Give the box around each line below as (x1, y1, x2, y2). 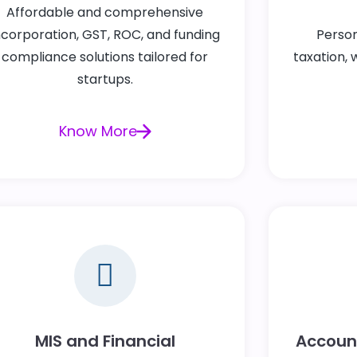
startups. (76, 70, 133, 89)
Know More (58, 121, 137, 142)
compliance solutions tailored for (2, 48, 209, 67)
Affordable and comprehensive (6, 3, 204, 22)
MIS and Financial (34, 329, 175, 352)
